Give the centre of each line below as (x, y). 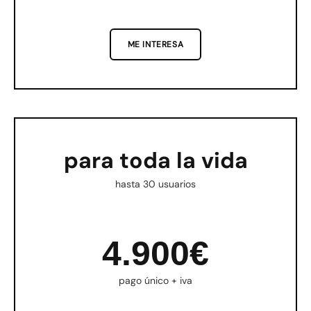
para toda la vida (155, 160)
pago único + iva (155, 280)
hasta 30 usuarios (155, 184)
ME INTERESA (155, 44)
